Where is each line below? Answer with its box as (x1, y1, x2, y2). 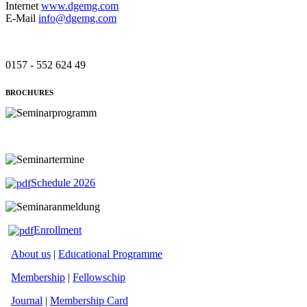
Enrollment (34, 223, 82, 236)
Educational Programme (58, 248, 162, 260)
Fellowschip (73, 271, 125, 284)
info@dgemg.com (38, 12, 116, 24)
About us (11, 248, 51, 260)
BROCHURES (5, 88, 53, 97)
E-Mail (5, 12, 38, 24)
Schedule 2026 (31, 176, 95, 188)
